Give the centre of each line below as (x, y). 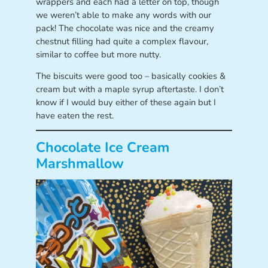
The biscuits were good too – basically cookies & (130, 76)
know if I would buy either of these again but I (126, 102)
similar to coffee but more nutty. (98, 55)
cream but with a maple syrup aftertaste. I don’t (130, 89)
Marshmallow (80, 163)
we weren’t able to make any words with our (123, 15)
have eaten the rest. (74, 115)
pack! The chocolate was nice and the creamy (125, 28)
